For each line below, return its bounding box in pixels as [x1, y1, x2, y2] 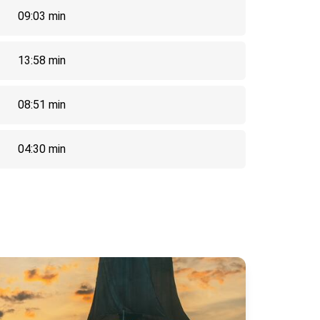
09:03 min [18, 9, 66, 23]
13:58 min [18, 54, 66, 67]
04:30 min [18, 142, 66, 156]
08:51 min [18, 98, 66, 111]
